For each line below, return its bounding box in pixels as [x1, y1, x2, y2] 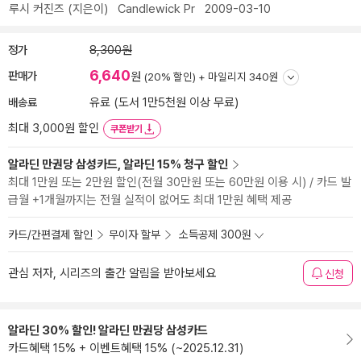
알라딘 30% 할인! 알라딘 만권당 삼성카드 [8, 323, 208, 338]
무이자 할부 [109, 228, 160, 241]
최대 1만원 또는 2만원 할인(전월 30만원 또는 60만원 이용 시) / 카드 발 [8, 175, 351, 189]
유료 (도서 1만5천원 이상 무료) [89, 95, 239, 110]
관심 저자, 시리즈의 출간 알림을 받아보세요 [8, 266, 216, 280]
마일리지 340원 [208, 70, 279, 83]
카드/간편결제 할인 [8, 228, 93, 241]
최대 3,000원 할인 [8, 121, 99, 135]
